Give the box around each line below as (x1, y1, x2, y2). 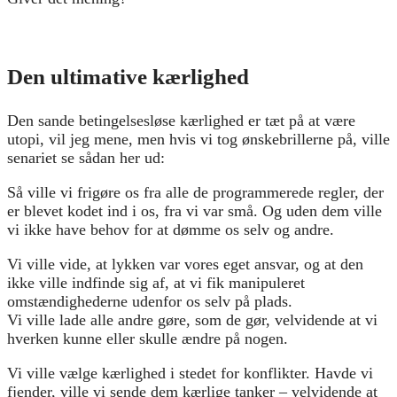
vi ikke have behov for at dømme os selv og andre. (7, 220, 334, 238)
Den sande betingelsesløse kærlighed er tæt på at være (7, 111, 355, 129)
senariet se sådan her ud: (7, 148, 165, 167)
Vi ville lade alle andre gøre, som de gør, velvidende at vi (7, 310, 378, 329)
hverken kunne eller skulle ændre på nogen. (7, 329, 288, 347)
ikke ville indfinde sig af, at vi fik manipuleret (7, 273, 305, 292)
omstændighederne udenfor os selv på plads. (7, 292, 292, 310)
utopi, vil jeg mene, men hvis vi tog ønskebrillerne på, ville (7, 129, 390, 148)
